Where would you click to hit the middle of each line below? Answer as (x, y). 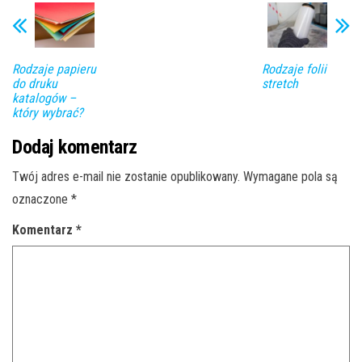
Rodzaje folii (294, 69)
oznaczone (42, 199)
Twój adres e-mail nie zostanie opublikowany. (126, 176)
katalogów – (44, 98)
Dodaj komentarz (75, 147)
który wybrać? (48, 112)
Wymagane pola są (290, 176)
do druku (35, 83)
